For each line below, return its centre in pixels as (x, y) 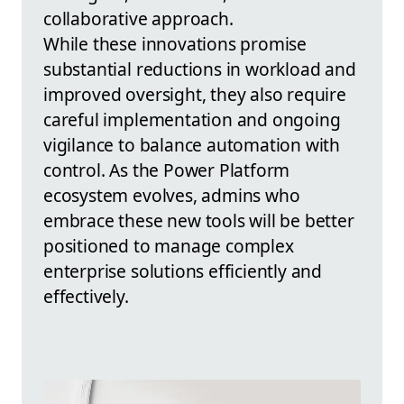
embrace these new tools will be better (199, 220)
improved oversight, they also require (195, 94)
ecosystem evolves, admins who (172, 195)
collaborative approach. (138, 18)
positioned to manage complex (169, 245)
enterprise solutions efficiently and (183, 271)
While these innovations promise (175, 43)
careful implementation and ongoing (192, 119)
